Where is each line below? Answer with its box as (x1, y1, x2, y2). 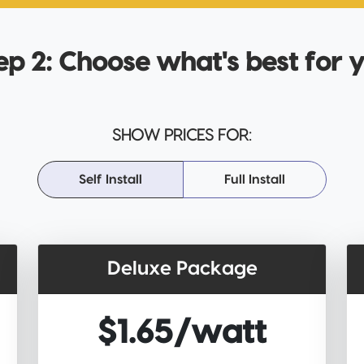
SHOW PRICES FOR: (112, 128, 252, 144)
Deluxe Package (106, 259, 258, 279)
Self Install (79, 173, 142, 186)
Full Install (224, 173, 285, 186)
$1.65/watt (97, 317, 266, 349)
